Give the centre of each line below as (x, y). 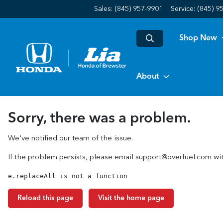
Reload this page (45, 198)
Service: (184, 9)
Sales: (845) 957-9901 (128, 9)
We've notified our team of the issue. (70, 139)
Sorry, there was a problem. (100, 119)
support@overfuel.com (173, 158)
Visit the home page (131, 198)
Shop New (198, 38)
